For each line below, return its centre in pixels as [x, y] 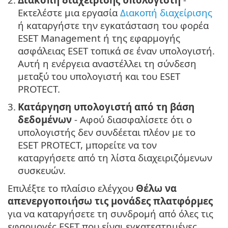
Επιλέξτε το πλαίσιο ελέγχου [72, 188]
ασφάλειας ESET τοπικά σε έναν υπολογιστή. [116, 51]
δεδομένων [45, 120]
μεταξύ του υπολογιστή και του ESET [99, 76]
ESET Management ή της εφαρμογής [99, 38]
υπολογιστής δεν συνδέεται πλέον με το [107, 132]
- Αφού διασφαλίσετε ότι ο [132, 120]
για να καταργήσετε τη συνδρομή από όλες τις [110, 214]
